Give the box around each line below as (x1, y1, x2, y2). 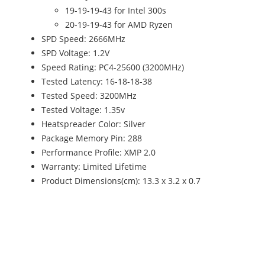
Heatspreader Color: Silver (41, 118, 146, 130)
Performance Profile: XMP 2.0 (41, 146, 156, 158)
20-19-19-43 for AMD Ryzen (65, 18, 173, 30)
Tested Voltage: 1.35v (41, 104, 125, 115)
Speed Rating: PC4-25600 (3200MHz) (41, 61, 184, 73)
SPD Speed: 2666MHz (41, 33, 125, 44)
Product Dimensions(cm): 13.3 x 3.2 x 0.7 (41, 174, 201, 186)
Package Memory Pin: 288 (41, 132, 142, 144)
